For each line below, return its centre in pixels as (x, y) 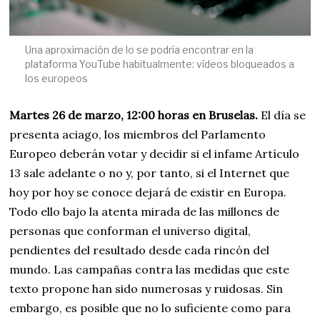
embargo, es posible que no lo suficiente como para (150, 307)
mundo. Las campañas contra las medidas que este (150, 269)
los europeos (56, 78)
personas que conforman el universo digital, (130, 230)
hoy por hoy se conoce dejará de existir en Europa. (148, 192)
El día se (282, 115)
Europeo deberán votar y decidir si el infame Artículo (155, 153)
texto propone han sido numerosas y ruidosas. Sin (146, 288)
